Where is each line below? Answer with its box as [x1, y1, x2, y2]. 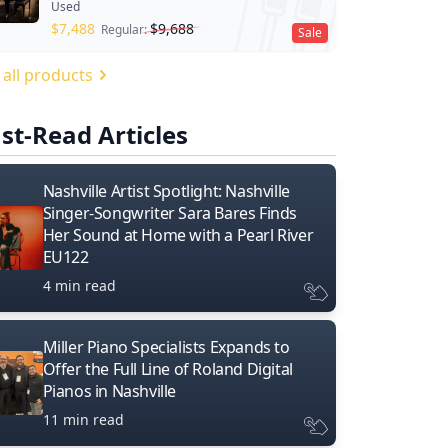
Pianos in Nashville [42, 379, 177, 402]
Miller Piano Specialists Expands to [42, 335, 290, 358]
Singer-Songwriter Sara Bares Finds [42, 201, 298, 224]
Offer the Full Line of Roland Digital [42, 357, 293, 380]
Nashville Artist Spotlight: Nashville [42, 179, 290, 202]
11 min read [42, 409, 124, 429]
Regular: [100, 20, 150, 38]
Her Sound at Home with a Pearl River [42, 223, 314, 246]
